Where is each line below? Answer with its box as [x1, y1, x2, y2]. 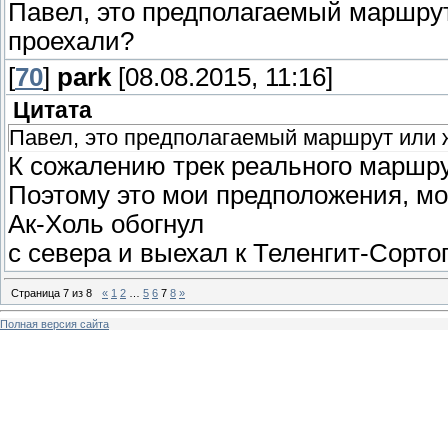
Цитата [13, 98, 92, 124]
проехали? [8, 27, 134, 56]
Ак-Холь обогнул [8, 210, 204, 239]
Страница [11, 286, 63, 299]
